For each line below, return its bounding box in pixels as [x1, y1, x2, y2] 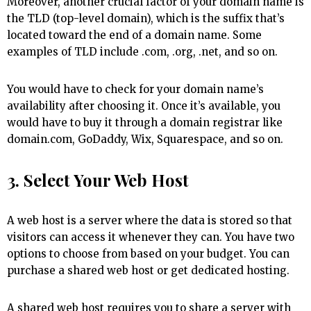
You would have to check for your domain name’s [7, 83, 264, 96]
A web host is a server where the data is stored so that [7, 214, 292, 228]
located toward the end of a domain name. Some [7, 28, 262, 42]
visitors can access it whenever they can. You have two [7, 230, 294, 244]
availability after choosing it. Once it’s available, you [7, 99, 280, 113]
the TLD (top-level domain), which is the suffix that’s [7, 12, 285, 26]
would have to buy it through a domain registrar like [7, 116, 283, 130]
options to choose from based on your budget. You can [7, 247, 289, 261]
